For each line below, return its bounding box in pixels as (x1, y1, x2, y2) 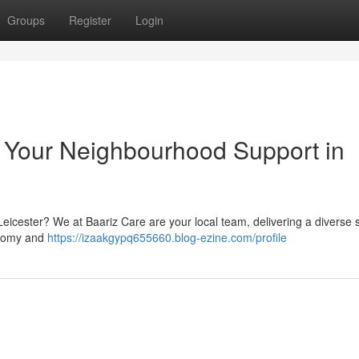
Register (69, 12, 111, 28)
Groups (7, 12, 45, 28)
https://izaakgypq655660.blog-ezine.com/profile (47, 229, 287, 245)
